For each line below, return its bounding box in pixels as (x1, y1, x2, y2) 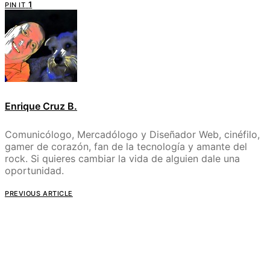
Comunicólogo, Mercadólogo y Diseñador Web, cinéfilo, (5, 128, 260, 141)
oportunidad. (5, 165, 64, 177)
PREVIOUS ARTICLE (5, 189, 73, 198)
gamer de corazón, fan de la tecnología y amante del (5, 140, 247, 153)
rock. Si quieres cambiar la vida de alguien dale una (5, 152, 240, 165)
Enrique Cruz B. (5, 100, 77, 113)
